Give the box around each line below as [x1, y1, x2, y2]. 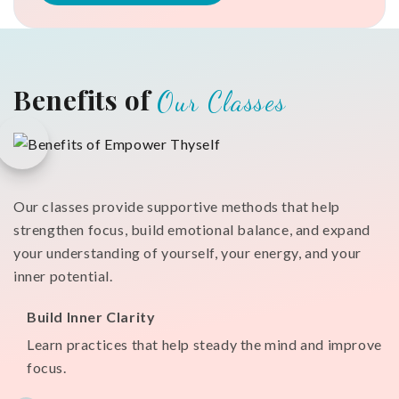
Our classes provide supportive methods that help [13, 198, 340, 216]
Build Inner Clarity [27, 308, 156, 326]
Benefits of [13, 82, 157, 118]
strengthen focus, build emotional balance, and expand [13, 221, 370, 239]
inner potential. [13, 267, 113, 285]
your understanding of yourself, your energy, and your [13, 244, 362, 262]
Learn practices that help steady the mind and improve [27, 336, 382, 354]
